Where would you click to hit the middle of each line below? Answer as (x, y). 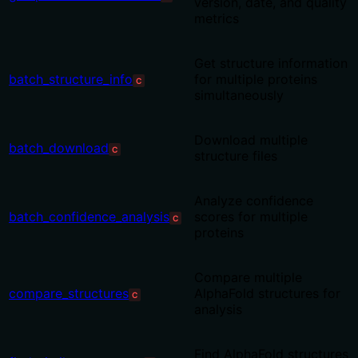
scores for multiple (251, 217)
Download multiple (251, 140)
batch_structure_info (71, 80)
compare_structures (69, 294)
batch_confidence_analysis (89, 217)
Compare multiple (248, 278)
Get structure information (271, 64)
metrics (217, 19)
